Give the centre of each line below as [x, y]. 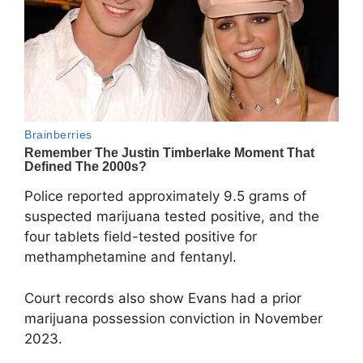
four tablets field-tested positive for [141, 237]
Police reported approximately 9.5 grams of [165, 196]
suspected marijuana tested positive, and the [172, 217]
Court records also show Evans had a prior [163, 298]
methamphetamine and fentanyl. [130, 257]
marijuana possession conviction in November [173, 318]
